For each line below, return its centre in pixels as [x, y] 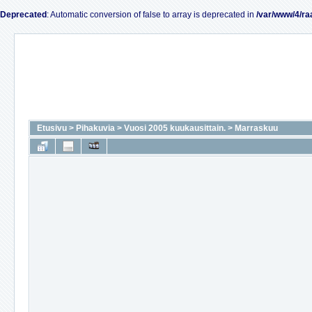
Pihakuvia [95, 128]
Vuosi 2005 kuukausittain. [175, 128]
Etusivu [52, 128]
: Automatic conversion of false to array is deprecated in [151, 15]
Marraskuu [256, 128]
